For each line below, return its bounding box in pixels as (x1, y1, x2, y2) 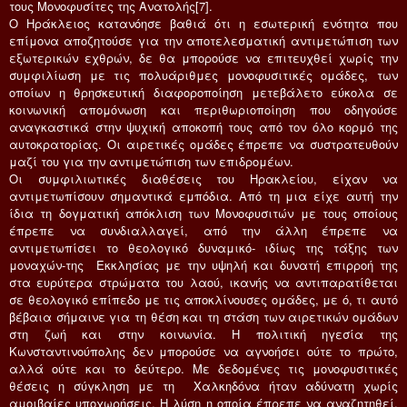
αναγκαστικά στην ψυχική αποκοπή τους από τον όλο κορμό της (9, 117, 398, 135)
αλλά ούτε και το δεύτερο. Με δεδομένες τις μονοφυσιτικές (9, 359, 398, 377)
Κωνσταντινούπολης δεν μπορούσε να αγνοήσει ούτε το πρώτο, (9, 342, 398, 360)
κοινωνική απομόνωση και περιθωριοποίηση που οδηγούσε (9, 100, 398, 118)
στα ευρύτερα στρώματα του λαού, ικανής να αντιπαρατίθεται (9, 273, 398, 291)
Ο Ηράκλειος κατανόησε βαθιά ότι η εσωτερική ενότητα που (9, 14, 398, 32)
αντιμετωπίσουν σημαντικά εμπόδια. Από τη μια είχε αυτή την (9, 186, 398, 204)
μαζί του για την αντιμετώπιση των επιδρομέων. (9, 152, 293, 170)
